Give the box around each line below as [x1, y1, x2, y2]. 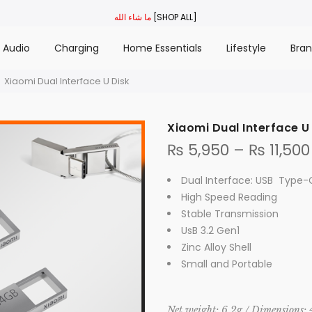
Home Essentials [123, 41, 202, 55]
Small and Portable [181, 257, 272, 271]
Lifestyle [226, 41, 266, 55]
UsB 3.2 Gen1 [181, 224, 240, 237]
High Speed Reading [181, 190, 277, 204]
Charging [54, 41, 99, 55]
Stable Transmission [181, 207, 279, 221]
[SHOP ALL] [153, 10, 198, 23]
